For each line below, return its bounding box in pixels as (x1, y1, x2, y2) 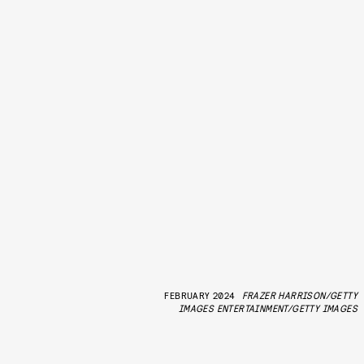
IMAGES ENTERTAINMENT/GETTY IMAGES (178, 301, 357, 314)
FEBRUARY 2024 (164, 288, 236, 301)
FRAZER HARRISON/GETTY (241, 288, 357, 301)
